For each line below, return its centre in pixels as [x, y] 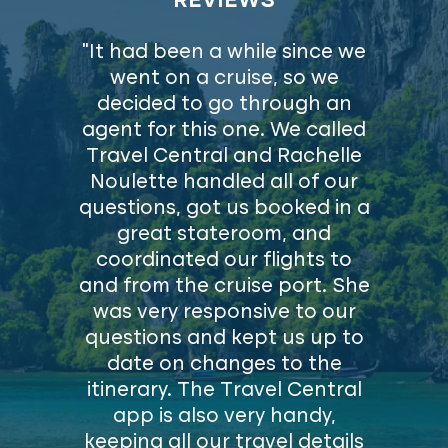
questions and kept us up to [224, 339]
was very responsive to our [224, 313]
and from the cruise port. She [224, 287]
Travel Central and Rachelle [224, 157]
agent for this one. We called [224, 131]
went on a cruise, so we [224, 79]
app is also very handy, [224, 417]
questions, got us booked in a [224, 209]
